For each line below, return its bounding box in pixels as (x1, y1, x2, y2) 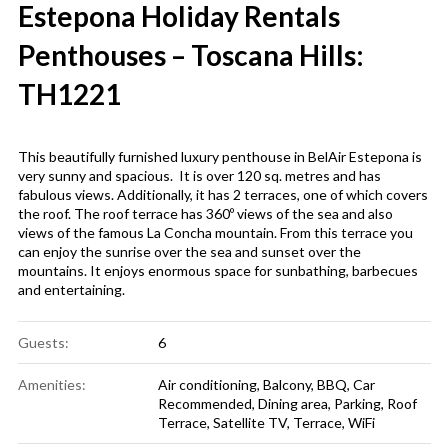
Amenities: (17, 376, 86, 394)
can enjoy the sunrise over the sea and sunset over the (17, 243, 361, 261)
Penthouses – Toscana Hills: (17, 37, 364, 72)
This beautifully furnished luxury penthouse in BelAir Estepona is (17, 148, 422, 166)
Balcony (262, 376, 311, 394)
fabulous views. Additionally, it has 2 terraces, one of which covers (17, 186, 428, 204)
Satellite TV (212, 414, 287, 432)
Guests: (17, 334, 69, 352)
